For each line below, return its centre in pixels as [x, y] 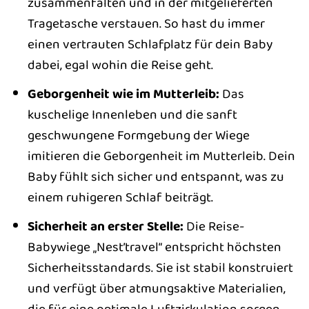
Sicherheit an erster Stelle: [105, 226]
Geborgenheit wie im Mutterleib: [123, 94]
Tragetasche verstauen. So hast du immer [146, 24]
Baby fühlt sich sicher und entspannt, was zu [156, 177]
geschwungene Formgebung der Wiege [138, 135]
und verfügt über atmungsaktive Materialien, [156, 288]
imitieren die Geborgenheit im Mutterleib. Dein [161, 156]
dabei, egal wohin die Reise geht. [120, 65]
